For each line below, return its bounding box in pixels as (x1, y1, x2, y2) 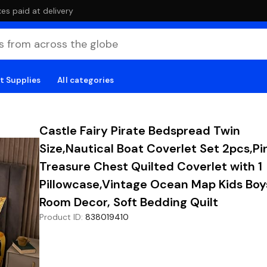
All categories (57, 74, 114, 85)
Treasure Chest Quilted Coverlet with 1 (39, 159, 262, 174)
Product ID (39, 212, 81, 222)
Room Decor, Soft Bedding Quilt (39, 194, 218, 210)
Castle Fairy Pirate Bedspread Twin (39, 123, 240, 138)
